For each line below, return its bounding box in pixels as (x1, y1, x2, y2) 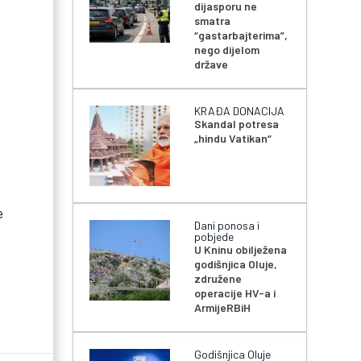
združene (194, 272, 243, 286)
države (194, 57, 229, 72)
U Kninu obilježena (194, 243, 288, 257)
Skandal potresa (194, 117, 280, 131)
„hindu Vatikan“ (194, 131, 272, 146)
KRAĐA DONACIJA (194, 104, 285, 118)
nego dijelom (194, 43, 260, 57)
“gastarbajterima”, (194, 28, 288, 43)
